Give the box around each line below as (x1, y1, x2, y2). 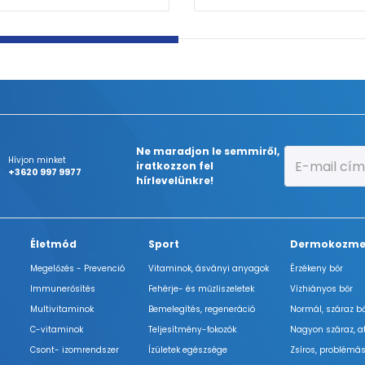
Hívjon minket (8, 154, 66, 166)
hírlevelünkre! (136, 174, 213, 187)
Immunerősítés (30, 283, 96, 295)
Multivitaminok (30, 303, 95, 315)
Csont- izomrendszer (30, 344, 120, 356)
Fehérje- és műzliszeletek (147, 283, 254, 295)
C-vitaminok (30, 323, 84, 336)
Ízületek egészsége (147, 344, 227, 356)
